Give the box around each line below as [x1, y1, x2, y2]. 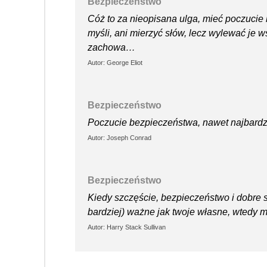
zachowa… [88, 42, 135, 52]
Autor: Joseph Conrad [88, 133, 151, 141]
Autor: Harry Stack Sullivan [88, 223, 166, 231]
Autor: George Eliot [88, 58, 142, 66]
